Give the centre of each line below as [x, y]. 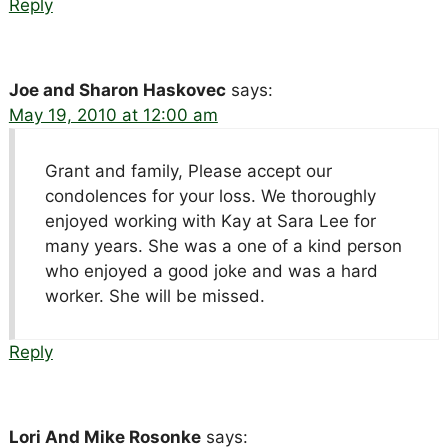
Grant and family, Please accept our [188, 170]
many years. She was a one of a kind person [223, 245]
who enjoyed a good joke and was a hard [211, 270]
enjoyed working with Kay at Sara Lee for [210, 220]
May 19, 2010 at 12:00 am [113, 114]
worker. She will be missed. [154, 295]
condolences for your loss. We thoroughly [210, 195]
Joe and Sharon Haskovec [117, 89]
